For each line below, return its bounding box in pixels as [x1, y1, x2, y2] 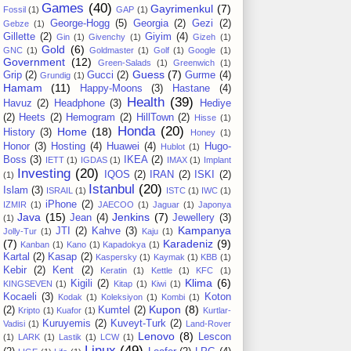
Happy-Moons [79, 83, 143, 95]
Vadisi [2, 319, 25, 329]
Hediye [199, 98, 231, 110]
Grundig [40, 71, 71, 81]
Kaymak [153, 252, 185, 262]
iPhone [45, 199, 77, 211]
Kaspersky [95, 252, 137, 262]
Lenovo [137, 330, 175, 343]
